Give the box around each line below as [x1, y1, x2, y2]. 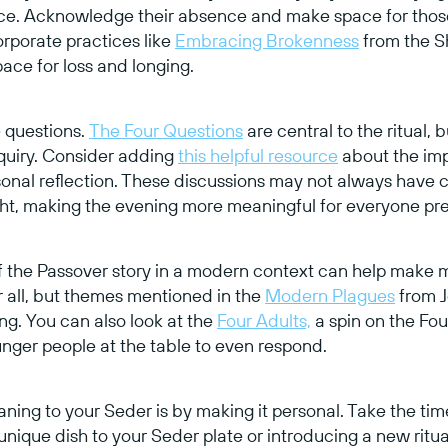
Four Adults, [217, 308, 311, 332]
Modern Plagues [265, 283, 395, 307]
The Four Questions [89, 118, 243, 142]
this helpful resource [178, 143, 338, 167]
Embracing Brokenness [175, 28, 359, 52]
